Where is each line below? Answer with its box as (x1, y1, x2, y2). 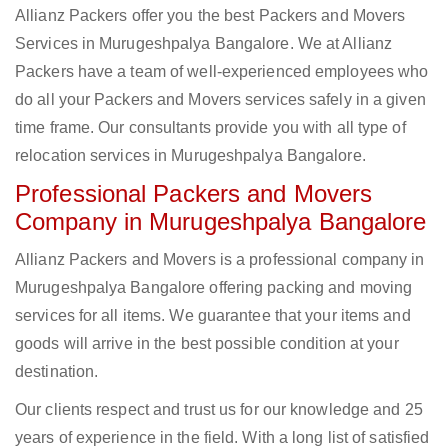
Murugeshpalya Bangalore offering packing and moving (15, 279, 413, 297)
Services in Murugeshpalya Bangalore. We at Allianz (15, 35, 393, 53)
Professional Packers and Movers (15, 180, 373, 208)
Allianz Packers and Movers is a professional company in (15, 251, 425, 269)
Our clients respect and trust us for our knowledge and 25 (15, 401, 423, 419)
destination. (15, 363, 99, 381)
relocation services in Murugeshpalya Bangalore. (15, 147, 366, 165)
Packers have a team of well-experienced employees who (15, 63, 429, 81)
